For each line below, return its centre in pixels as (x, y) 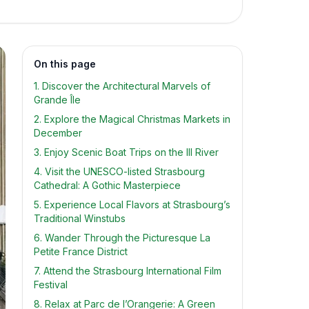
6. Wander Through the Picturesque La (122, 238)
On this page (65, 64)
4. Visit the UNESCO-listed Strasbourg (119, 171)
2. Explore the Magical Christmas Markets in (132, 119)
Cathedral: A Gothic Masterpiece (107, 185)
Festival (51, 285)
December (58, 133)
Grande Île (57, 100)
